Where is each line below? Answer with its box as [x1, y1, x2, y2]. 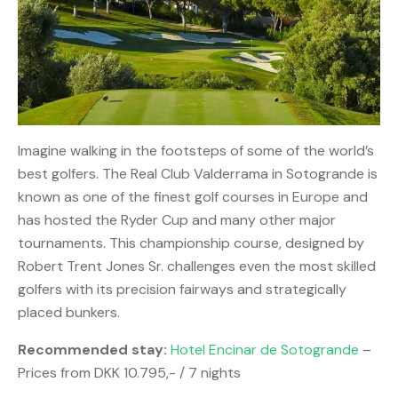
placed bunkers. [18, 303, 120, 322]
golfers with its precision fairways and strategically [18, 280, 346, 299]
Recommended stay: [18, 340, 167, 360]
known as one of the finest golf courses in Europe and [18, 187, 368, 207]
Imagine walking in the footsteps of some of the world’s [18, 141, 374, 161]
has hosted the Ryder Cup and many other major [18, 211, 336, 230]
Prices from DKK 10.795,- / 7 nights [18, 363, 241, 383]
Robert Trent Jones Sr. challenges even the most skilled [18, 257, 376, 276]
